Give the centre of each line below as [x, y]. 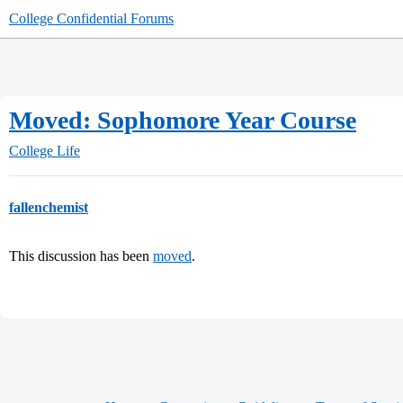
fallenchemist [49, 207]
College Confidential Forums [91, 18]
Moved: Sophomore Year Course [183, 120]
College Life [45, 151]
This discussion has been [81, 256]
